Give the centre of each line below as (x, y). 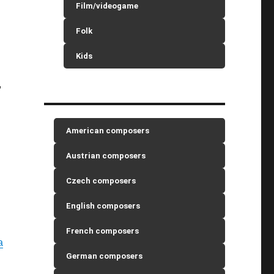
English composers (103, 206)
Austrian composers (106, 156)
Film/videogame (107, 6)
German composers (105, 256)
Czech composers (101, 181)
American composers (108, 131)
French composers (103, 231)
